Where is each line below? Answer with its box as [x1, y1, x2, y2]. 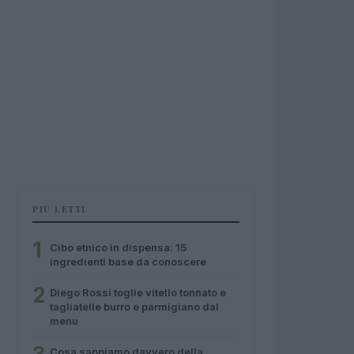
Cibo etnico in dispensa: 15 [50, 241, 186, 254]
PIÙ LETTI [32, 203, 86, 216]
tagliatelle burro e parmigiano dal [50, 300, 219, 313]
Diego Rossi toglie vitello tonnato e [50, 286, 226, 299]
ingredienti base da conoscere [50, 255, 206, 268]
